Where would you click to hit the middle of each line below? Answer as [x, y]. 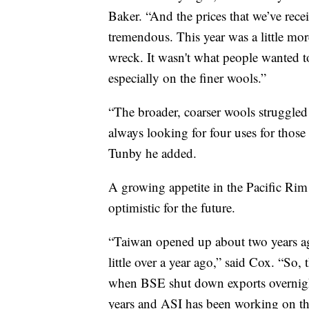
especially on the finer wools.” [187, 78]
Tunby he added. [152, 153]
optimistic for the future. [172, 208]
